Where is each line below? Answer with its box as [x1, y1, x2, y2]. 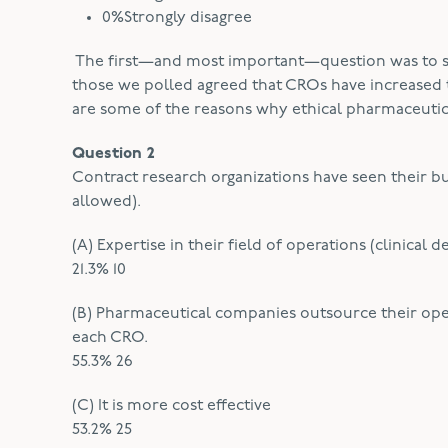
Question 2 [72, 146, 155, 162]
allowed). [72, 194, 141, 210]
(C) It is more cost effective [72, 398, 271, 414]
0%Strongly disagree [102, 10, 252, 26]
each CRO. [72, 330, 148, 346]
